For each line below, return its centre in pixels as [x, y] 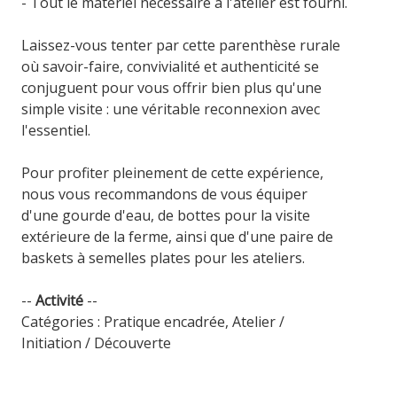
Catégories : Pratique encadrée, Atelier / [153, 321]
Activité [60, 300]
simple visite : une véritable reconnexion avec [171, 109]
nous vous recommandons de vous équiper [165, 194]
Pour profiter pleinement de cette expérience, [173, 172]
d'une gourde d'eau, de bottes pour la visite [166, 215]
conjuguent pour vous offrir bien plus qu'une [172, 87]
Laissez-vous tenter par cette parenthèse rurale [181, 45]
